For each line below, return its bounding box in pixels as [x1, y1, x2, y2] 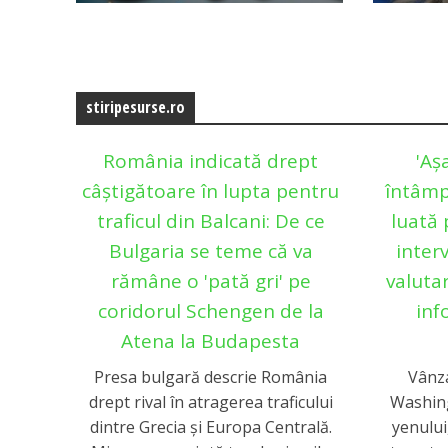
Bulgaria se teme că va [108, 237, 313, 264]
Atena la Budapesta [121, 327, 301, 354]
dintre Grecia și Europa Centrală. [89, 416, 332, 439]
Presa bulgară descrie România [94, 366, 328, 389]
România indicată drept [103, 147, 319, 174]
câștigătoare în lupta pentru [82, 177, 340, 204]
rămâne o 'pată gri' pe [110, 267, 311, 294]
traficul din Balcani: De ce [96, 207, 325, 234]
